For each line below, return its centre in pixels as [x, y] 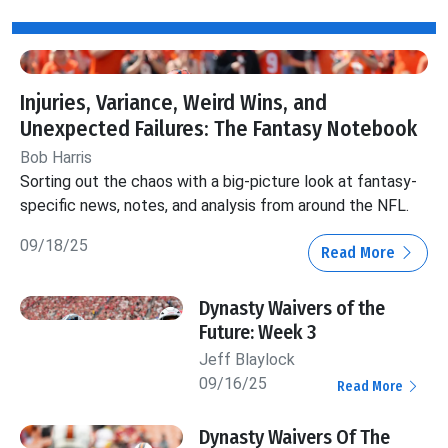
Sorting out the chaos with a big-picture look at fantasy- [218, 181]
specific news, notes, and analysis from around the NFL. [214, 205]
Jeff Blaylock [247, 359]
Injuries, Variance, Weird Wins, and [173, 102]
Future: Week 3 [258, 331]
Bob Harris [56, 157]
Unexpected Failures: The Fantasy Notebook [218, 128]
